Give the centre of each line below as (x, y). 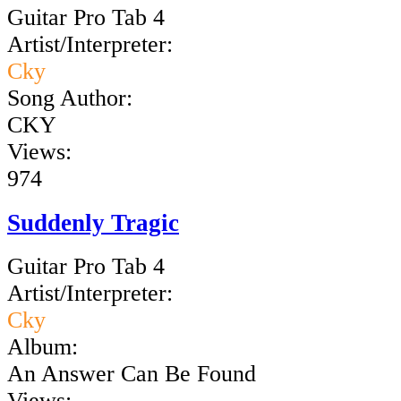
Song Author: (70, 98)
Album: (43, 347)
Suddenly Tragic (93, 222)
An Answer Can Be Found (132, 374)
